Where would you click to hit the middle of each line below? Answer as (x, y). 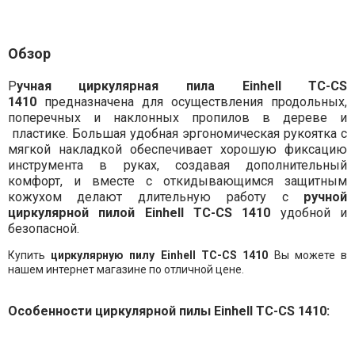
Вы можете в (308, 255)
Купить (29, 255)
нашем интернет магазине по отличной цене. (126, 269)
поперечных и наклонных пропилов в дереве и (177, 117)
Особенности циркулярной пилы (111, 311)
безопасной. (46, 228)
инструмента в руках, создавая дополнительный (177, 165)
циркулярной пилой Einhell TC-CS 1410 (144, 212)
